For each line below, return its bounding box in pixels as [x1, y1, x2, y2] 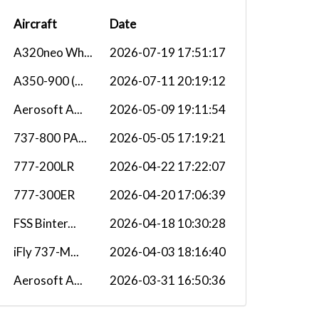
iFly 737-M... [14, 244, 79, 259]
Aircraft [14, 16, 57, 31]
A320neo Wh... [14, 45, 93, 60]
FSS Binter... [14, 216, 76, 231]
